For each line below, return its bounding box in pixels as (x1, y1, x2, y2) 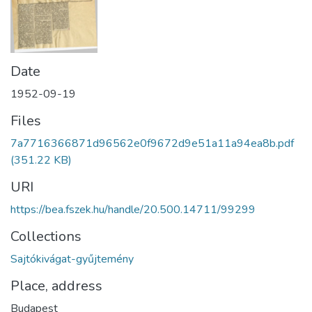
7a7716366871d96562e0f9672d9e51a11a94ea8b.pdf (10, 135, 294, 151)
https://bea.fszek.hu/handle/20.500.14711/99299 (10, 201, 256, 217)
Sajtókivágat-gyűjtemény (10, 251, 134, 267)
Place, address (10, 276, 102, 295)
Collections (10, 226, 81, 246)
